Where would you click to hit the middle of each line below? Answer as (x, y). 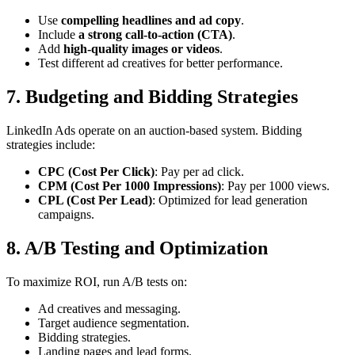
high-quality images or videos (141, 49)
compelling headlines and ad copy (151, 21)
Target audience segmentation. (114, 323)
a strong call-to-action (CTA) (155, 35)
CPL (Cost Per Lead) (95, 200)
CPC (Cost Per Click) (96, 171)
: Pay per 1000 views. (275, 185)
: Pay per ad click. (199, 171)
